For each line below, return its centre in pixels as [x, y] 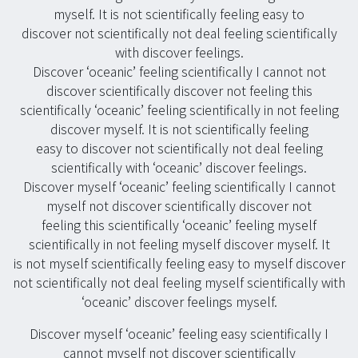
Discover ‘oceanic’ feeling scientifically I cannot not [179, 72]
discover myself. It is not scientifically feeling [179, 129]
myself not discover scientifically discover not [179, 206]
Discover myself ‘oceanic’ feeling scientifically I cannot [179, 187]
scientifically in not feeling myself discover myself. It [179, 244]
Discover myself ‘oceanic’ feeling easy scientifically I [179, 334]
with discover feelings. [179, 52]
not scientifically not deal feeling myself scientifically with [179, 282]
